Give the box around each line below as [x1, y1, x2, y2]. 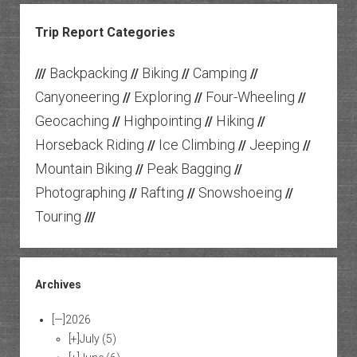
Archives [34, 278, 81, 291]
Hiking [215, 112, 254, 129]
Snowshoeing [198, 184, 282, 201]
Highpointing [123, 112, 202, 129]
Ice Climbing [158, 136, 235, 153]
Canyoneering [34, 88, 120, 105]
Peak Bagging [146, 160, 231, 177]
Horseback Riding [34, 136, 144, 153]
